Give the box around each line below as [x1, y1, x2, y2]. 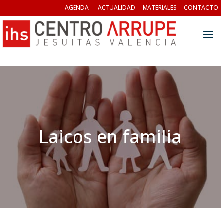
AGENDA [65, 3, 89, 12]
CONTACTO [184, 3, 218, 12]
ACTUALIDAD [98, 3, 135, 12]
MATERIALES [143, 3, 177, 12]
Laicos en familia [39, 124, 182, 148]
